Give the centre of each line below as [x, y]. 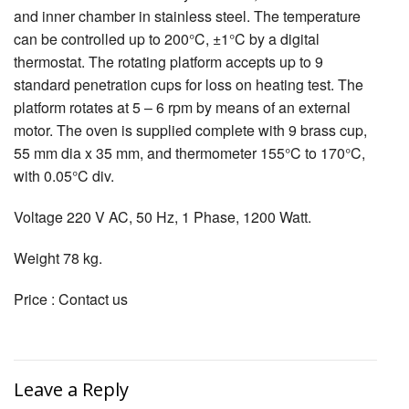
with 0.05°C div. [64, 176]
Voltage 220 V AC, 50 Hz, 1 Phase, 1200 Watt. [163, 217]
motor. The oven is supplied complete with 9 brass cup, [190, 131]
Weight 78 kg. [58, 258]
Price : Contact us [71, 299]
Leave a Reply [71, 390]
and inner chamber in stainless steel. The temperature [187, 16]
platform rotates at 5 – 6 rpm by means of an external [182, 108]
